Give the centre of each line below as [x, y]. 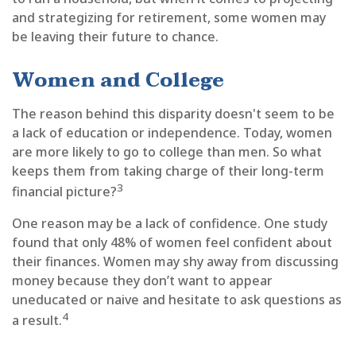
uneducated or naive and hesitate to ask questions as [177, 299]
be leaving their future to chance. [115, 37]
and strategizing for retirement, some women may [169, 18]
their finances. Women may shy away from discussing [175, 261]
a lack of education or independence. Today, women [172, 133]
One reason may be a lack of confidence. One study [170, 223]
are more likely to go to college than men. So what [167, 152]
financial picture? [64, 192]
